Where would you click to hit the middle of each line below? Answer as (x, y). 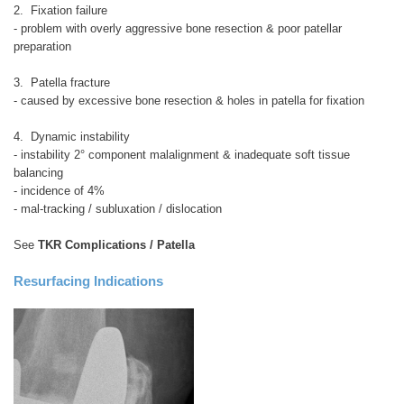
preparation (42, 47)
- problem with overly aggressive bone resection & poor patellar (178, 29)
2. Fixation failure (62, 11)
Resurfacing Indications (88, 281)
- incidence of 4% (59, 191)
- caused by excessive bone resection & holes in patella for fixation (189, 101)
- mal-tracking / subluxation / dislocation (118, 209)
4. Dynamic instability (72, 137)
